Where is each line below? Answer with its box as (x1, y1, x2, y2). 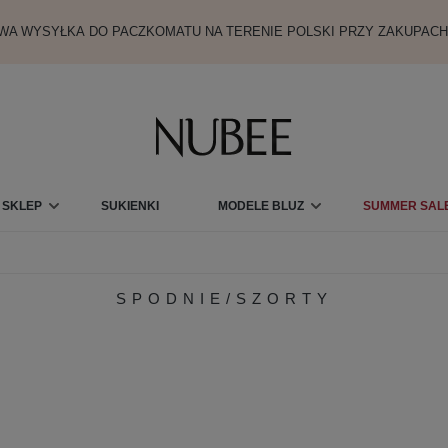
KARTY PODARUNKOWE (162, 257, 306, 271)
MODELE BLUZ (218, 199, 304, 213)
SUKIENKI (101, 199, 159, 213)
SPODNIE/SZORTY (115, 290, 333, 307)
